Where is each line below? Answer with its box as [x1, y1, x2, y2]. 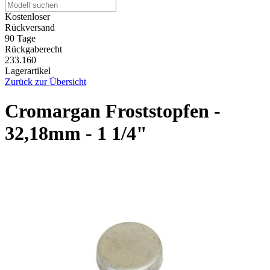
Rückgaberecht [5, 43, 62, 54]
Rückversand [5, 22, 55, 33]
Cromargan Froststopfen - [5, 100, 221, 122]
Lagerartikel [5, 65, 51, 76]
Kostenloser [5, 11, 50, 22]
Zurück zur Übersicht [5, 76, 86, 87]
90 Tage [5, 33, 36, 43]
